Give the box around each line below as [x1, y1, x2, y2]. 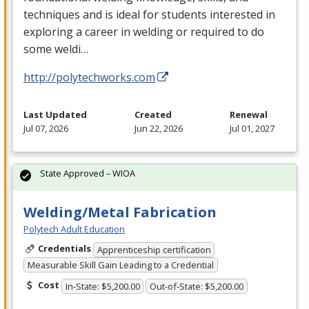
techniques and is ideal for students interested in [23, 7, 275, 23]
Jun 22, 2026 [134, 122, 183, 135]
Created [134, 108, 172, 121]
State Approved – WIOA [40, 167, 135, 180]
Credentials [37, 242, 91, 255]
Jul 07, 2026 [23, 122, 68, 135]
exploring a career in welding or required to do [23, 24, 264, 40]
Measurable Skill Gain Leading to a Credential [27, 259, 214, 272]
